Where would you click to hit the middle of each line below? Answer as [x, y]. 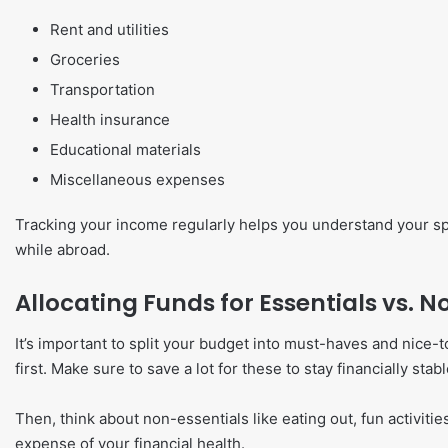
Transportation [102, 89]
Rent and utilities [109, 29]
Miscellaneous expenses [137, 179]
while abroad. [62, 249]
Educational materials [125, 149]
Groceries [85, 59]
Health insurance [110, 119]
